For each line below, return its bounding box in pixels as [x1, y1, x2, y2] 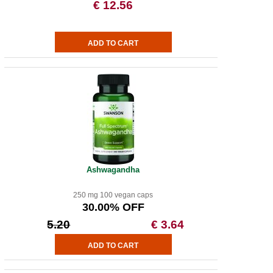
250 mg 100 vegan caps [73, 191, 154, 199]
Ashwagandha [87, 165, 140, 174]
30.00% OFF [82, 201, 144, 213]
